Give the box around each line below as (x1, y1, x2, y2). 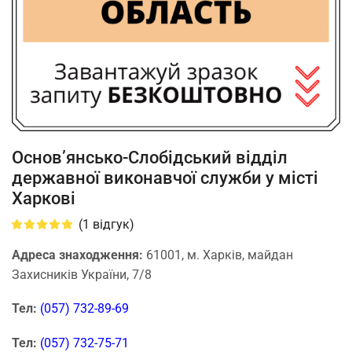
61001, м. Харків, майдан (146, 247, 293, 262)
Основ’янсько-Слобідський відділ (12, 146, 288, 167)
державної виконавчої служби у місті (12, 167, 318, 188)
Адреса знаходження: (12, 247, 146, 262)
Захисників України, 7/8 (12, 266, 152, 282)
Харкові (12, 187, 75, 208)
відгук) (90, 216, 134, 232)
